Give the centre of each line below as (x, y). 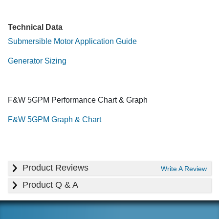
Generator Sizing (37, 61)
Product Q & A (50, 185)
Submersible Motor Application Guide (72, 41)
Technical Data (35, 27)
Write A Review (184, 168)
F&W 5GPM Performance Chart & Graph (78, 100)
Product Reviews (55, 168)
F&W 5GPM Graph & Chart (55, 119)
